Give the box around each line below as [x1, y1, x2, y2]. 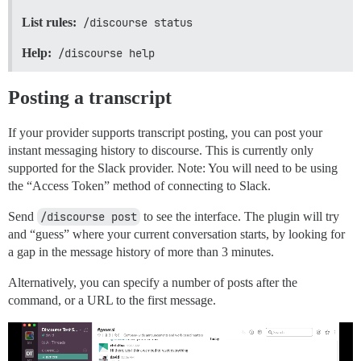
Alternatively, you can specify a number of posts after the [8, 276, 297, 290]
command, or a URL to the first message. [8, 293, 216, 308]
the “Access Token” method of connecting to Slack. [8, 179, 271, 193]
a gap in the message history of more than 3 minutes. [8, 245, 274, 259]
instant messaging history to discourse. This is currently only [8, 143, 313, 158]
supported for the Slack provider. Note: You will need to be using [8, 161, 338, 176]
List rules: [22, 15, 77, 30]
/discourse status [83, 15, 193, 31]
